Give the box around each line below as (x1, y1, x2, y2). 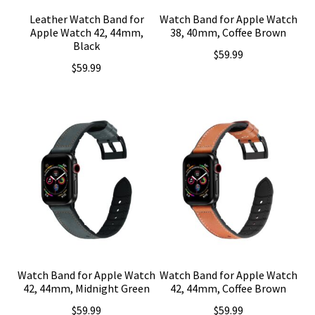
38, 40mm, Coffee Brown (170, 25, 287, 40)
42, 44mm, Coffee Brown (170, 281, 287, 296)
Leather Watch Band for (29, 12, 144, 27)
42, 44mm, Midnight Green (23, 281, 150, 296)
